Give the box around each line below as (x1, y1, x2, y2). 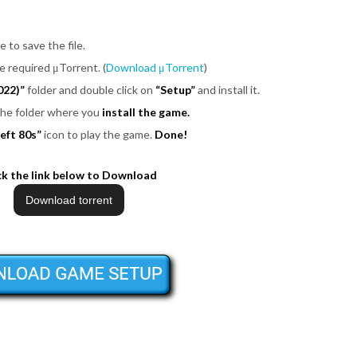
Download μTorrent (106, 60, 204, 74)
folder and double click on (25, 82, 155, 96)
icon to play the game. (41, 127, 155, 141)
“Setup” (155, 82, 195, 96)
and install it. (195, 82, 260, 96)
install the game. (102, 104, 190, 119)
